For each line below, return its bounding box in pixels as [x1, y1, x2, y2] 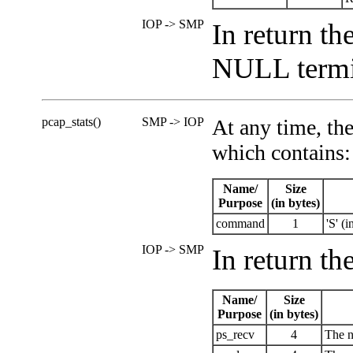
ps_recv [216, 327, 255, 341]
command [216, 216, 265, 230]
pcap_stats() [42, 114, 101, 128]
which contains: [212, 139, 351, 165]
